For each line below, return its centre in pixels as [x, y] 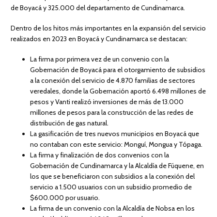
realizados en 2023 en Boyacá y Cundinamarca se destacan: [99, 39]
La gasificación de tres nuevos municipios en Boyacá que [115, 133]
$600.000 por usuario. [65, 197]
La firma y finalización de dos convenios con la [100, 155]
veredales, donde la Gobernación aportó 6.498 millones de [118, 91]
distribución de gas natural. [70, 123]
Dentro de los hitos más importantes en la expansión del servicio [108, 28]
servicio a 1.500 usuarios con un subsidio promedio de [111, 187]
